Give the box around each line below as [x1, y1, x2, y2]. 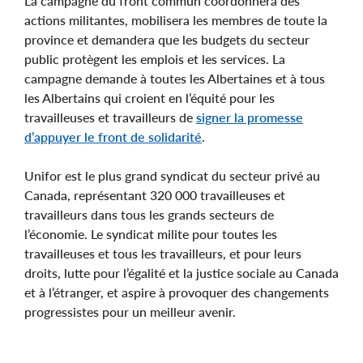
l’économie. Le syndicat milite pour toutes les [24, 225, 277, 241]
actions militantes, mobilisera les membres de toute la [24, 11, 327, 28]
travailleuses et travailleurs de [24, 109, 196, 125]
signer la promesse [196, 109, 303, 125]
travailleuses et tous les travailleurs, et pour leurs [24, 245, 301, 261]
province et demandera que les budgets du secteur [24, 31, 310, 47]
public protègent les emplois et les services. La [24, 50, 285, 66]
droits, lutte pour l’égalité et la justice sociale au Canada [24, 264, 339, 280]
